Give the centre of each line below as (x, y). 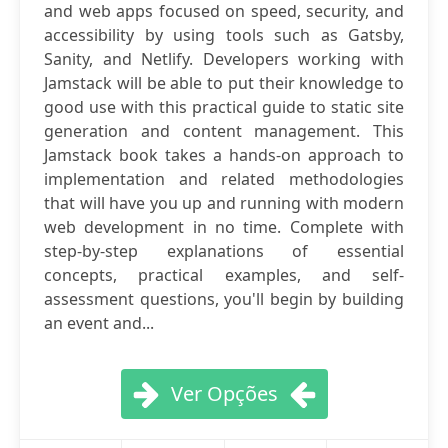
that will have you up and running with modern (224, 203)
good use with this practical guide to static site (224, 107)
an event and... (99, 323)
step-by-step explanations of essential (224, 251)
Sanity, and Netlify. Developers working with (224, 59)
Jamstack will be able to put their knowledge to (224, 83)
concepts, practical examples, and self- (224, 275)
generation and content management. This (224, 131)
